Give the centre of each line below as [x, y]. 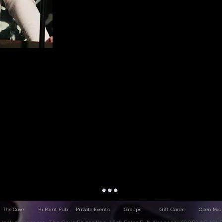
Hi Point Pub [53, 209]
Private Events [93, 209]
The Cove [13, 209]
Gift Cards [172, 209]
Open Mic [210, 209]
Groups [133, 209]
